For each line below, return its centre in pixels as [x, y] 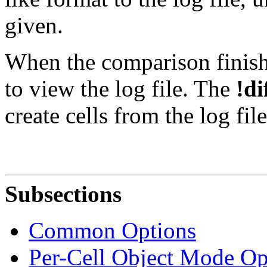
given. [34, 25]
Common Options [112, 230]
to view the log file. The [120, 88]
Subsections [63, 194]
